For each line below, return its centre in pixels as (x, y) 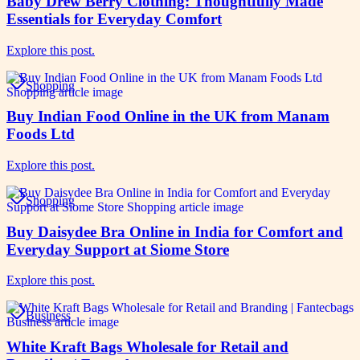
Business (48, 316)
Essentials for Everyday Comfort (114, 18)
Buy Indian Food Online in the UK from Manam (168, 117)
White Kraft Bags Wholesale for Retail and (147, 347)
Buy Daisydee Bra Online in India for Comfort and (175, 231)
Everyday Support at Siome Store (118, 249)
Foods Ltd (41, 134)
